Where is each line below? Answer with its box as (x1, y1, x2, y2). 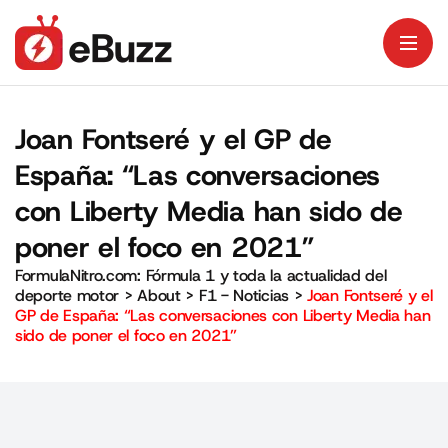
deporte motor (15, 285, 120, 306)
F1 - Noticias (198, 285, 289, 306)
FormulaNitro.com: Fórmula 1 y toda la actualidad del (15, 265, 387, 286)
